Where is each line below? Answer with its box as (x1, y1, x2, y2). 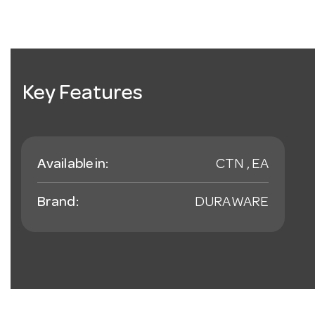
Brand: (37, 196, 79, 211)
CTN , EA (216, 158, 269, 173)
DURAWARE (195, 196, 269, 211)
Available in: (37, 158, 109, 173)
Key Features (22, 84, 143, 106)
